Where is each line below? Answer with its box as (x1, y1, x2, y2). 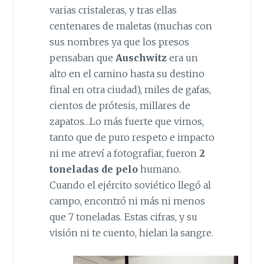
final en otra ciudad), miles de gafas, (49, 83, 211, 95)
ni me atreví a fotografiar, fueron (49, 147, 199, 159)
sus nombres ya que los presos (49, 35, 189, 48)
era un (166, 51, 198, 64)
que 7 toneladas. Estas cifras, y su (49, 210, 197, 223)
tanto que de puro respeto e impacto (49, 131, 214, 143)
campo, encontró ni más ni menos (49, 194, 205, 207)
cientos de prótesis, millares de (49, 99, 190, 111)
